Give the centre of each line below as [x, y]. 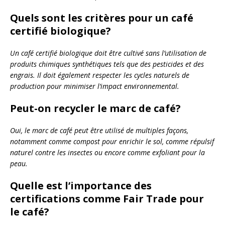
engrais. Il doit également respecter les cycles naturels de [100, 75]
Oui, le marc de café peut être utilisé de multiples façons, [99, 130]
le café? [30, 211]
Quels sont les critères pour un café [102, 18]
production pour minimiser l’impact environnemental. [95, 86]
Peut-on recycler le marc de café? [95, 108]
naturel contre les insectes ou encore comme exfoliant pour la [107, 152]
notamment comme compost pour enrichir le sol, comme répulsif [112, 141]
